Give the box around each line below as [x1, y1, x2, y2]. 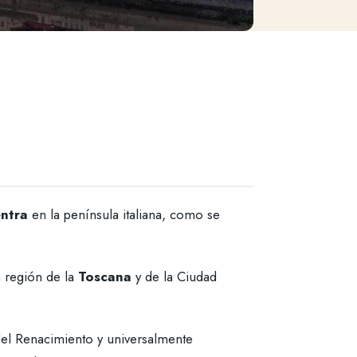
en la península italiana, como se [28, 205, 220, 225]
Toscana [78, 267, 131, 287]
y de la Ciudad [131, 267, 217, 287]
